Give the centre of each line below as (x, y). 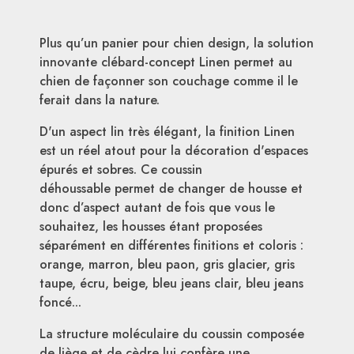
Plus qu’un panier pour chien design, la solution (177, 43)
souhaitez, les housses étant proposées (151, 226)
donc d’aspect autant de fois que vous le (157, 207)
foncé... (60, 302)
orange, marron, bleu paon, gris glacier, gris (167, 264)
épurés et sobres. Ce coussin (121, 169)
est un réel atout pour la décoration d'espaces (174, 150)
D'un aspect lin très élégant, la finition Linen (167, 131)
